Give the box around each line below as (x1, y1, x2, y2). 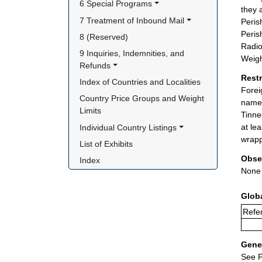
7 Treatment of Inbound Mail (80, 15, 185, 25)
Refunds (80, 61, 111, 70)
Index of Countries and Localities (80, 77, 201, 87)
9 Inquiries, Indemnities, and (80, 49, 185, 58)
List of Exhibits (80, 139, 133, 149)
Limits (80, 106, 102, 116)
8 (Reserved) (80, 32, 129, 42)
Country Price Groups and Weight (80, 94, 205, 104)
